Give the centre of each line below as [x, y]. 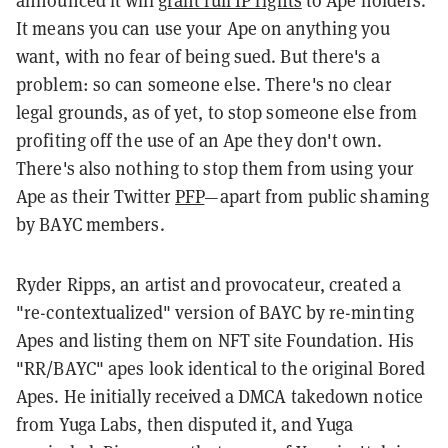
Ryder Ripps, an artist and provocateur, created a [208, 283]
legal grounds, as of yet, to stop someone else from [217, 111]
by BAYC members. [90, 223]
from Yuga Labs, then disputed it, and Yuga [185, 423]
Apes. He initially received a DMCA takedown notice [220, 395]
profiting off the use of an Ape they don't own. [199, 139]
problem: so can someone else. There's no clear [204, 83]
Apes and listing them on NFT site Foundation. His [215, 339]
